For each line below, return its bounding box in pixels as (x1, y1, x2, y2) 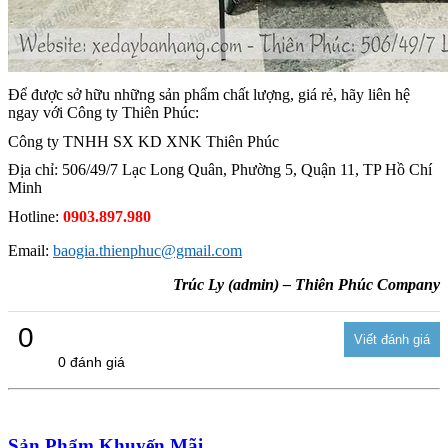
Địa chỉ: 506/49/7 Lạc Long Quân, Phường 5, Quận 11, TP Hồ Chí (8, 161, 432, 179)
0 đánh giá (58, 354, 125, 371)
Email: (8, 242, 53, 260)
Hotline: (8, 208, 63, 226)
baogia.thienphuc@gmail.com (53, 242, 242, 260)
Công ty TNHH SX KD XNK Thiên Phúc (8, 132, 279, 150)
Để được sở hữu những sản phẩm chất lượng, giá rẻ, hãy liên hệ (8, 86, 410, 104)
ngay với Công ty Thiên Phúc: (8, 104, 199, 122)
